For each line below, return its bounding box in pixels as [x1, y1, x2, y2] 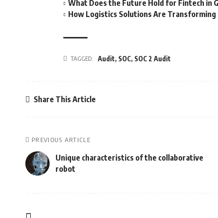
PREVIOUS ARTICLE [32, 136, 91, 144]
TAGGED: [71, 54, 93, 62]
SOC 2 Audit [134, 54, 171, 63]
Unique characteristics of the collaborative [55, 153, 203, 163]
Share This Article [34, 94, 96, 104]
